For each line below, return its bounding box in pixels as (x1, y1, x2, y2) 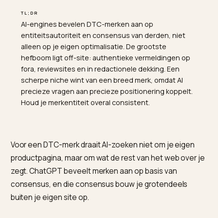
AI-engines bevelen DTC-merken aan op (23, 70, 171, 81)
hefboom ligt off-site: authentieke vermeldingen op (23, 108, 212, 118)
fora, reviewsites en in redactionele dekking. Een (23, 120, 200, 130)
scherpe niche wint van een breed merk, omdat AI (23, 132, 203, 143)
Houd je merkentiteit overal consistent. (23, 157, 167, 168)
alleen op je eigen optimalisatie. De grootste (23, 95, 185, 106)
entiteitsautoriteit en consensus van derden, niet (23, 82, 206, 93)
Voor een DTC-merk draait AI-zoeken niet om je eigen (11, 203, 217, 215)
